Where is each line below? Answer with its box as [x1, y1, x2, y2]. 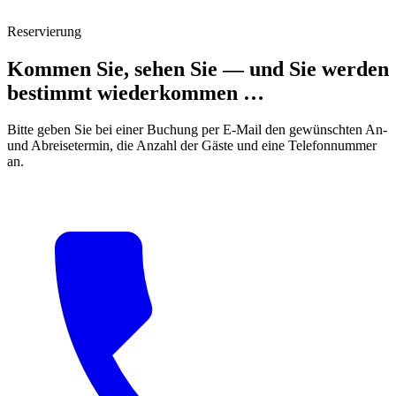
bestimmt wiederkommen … [7, 80, 264, 104]
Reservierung [7, 23, 81, 39]
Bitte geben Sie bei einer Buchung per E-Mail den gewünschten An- [7, 122, 387, 138]
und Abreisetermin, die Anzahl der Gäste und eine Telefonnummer [7, 138, 377, 154]
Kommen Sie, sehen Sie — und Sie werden [7, 57, 389, 80]
